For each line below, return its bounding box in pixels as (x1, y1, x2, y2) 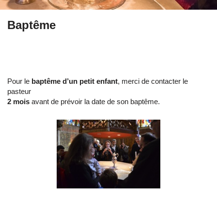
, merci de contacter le (118, 77, 188, 86)
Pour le (7, 77, 31, 86)
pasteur (7, 87, 31, 96)
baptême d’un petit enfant (31, 77, 118, 86)
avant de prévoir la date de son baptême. (30, 97, 162, 106)
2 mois (7, 97, 30, 106)
